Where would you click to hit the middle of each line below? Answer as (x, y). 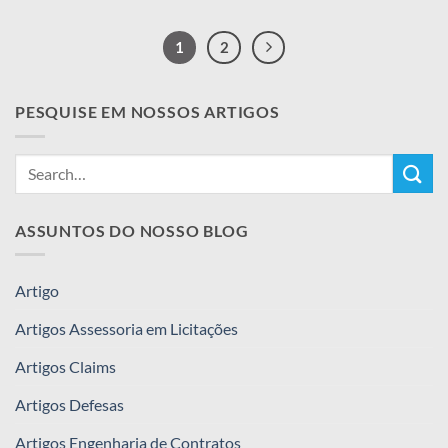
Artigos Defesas (69, 405)
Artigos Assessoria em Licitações (126, 329)
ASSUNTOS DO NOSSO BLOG (132, 230)
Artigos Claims (65, 367)
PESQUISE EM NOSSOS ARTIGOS (147, 112)
